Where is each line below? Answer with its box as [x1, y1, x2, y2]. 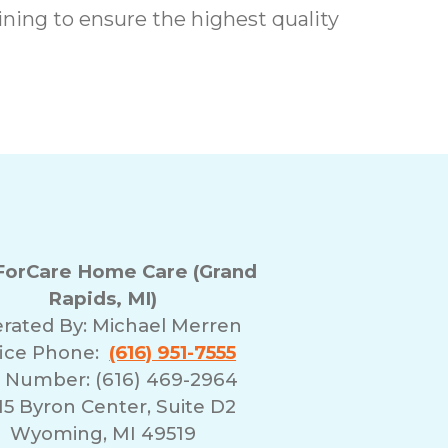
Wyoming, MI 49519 [9, 422, 196, 446]
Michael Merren [92, 314, 243, 338]
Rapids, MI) [48, 287, 158, 311]
